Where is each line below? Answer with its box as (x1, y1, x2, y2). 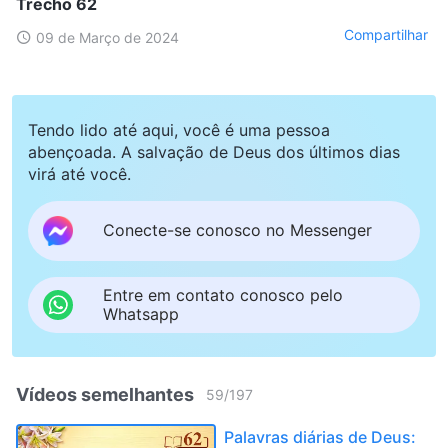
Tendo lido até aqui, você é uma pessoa (28, 119, 330, 140)
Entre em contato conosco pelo (103, 284, 343, 305)
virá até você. (28, 163, 131, 184)
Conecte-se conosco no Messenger (103, 220, 372, 241)
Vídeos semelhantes (16, 383, 194, 405)
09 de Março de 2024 (36, 28, 179, 46)
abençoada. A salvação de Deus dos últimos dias (28, 141, 400, 162)
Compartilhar (344, 26, 428, 44)
